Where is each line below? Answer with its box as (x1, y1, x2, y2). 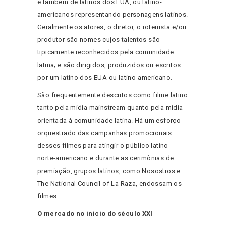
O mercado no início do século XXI (37, 210, 153, 218)
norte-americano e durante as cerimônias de (37, 154, 174, 162)
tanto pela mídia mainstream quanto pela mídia (37, 104, 183, 112)
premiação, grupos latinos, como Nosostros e (37, 167, 181, 175)
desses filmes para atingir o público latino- (37, 142, 171, 150)
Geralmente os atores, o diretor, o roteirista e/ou (37, 23, 187, 31)
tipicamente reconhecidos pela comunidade (37, 48, 174, 56)
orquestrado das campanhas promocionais (37, 129, 172, 137)
